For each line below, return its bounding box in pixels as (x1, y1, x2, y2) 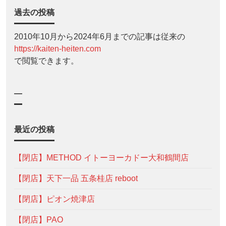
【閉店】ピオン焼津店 (14, 194, 95, 203)
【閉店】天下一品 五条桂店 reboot (14, 174, 138, 183)
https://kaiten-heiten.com (14, 44, 101, 53)
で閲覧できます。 (14, 56, 79, 65)
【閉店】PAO (14, 215, 63, 224)
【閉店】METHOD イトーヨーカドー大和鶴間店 (14, 153, 189, 162)
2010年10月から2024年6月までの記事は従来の (14, 32, 185, 41)
